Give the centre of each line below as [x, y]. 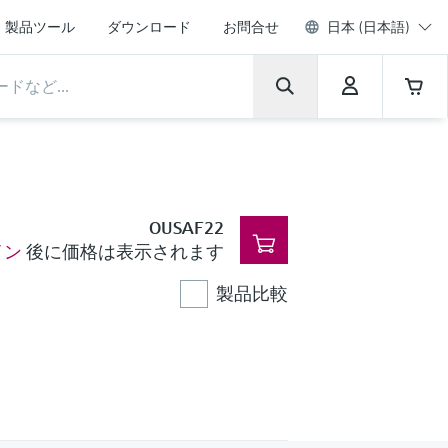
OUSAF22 [186, 227]
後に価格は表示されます [122, 251]
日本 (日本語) [368, 27]
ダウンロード [149, 27]
